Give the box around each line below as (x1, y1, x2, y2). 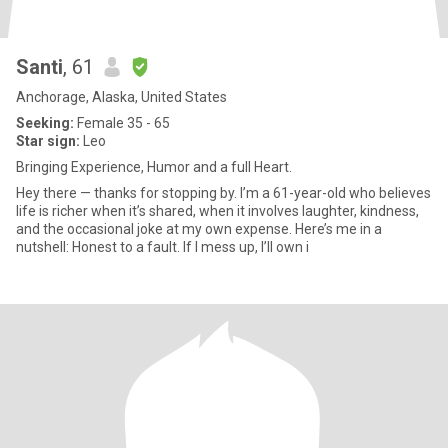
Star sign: (16, 133, 80, 149)
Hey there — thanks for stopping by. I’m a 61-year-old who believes (16, 185, 431, 201)
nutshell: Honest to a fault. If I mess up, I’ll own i (72, 239, 309, 255)
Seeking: (16, 115, 74, 131)
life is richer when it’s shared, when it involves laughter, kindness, (16, 203, 419, 219)
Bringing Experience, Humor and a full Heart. (16, 159, 292, 175)
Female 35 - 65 (74, 115, 170, 131)
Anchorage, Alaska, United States (16, 89, 227, 105)
